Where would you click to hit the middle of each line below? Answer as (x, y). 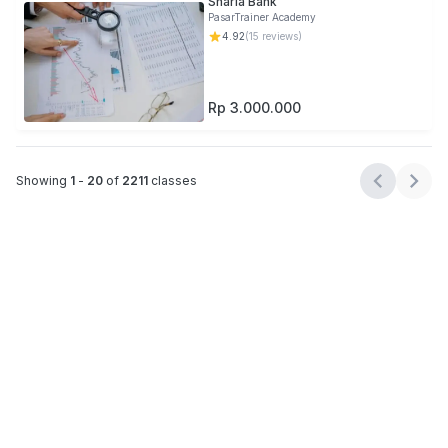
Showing (41, 180)
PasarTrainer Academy (262, 17)
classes (174, 180)
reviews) (280, 36)
